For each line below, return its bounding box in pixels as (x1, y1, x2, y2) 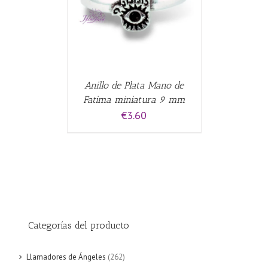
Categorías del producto (28, 220, 129, 232)
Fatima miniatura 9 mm (83, 94, 185, 106)
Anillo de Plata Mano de (84, 80, 184, 92)
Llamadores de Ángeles (26, 251, 106, 262)
